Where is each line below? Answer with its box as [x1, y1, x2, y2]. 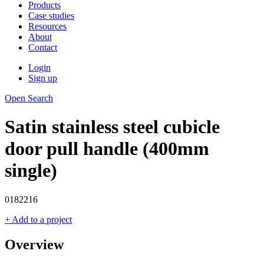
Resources [28, 21, 67, 31]
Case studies [28, 11, 74, 21]
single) [5, 160, 57, 181]
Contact [28, 42, 57, 52]
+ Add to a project [5, 214, 72, 225]
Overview [5, 236, 64, 252]
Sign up [28, 73, 57, 83]
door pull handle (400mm [5, 138, 209, 160]
